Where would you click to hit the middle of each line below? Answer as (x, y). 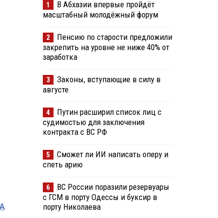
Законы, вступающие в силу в (109, 80)
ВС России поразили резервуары (113, 187)
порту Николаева (72, 207)
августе (55, 90)
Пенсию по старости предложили (114, 37)
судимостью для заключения (93, 122)
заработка (60, 57)
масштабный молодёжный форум (100, 15)
